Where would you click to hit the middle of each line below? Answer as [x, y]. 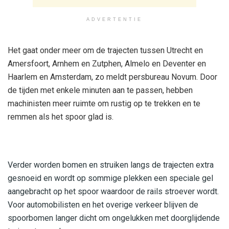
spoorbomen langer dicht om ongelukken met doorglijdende [114, 218]
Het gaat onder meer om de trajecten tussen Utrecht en [105, 50]
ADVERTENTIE [114, 19]
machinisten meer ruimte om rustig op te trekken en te [104, 103]
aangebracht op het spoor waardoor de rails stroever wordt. [113, 191]
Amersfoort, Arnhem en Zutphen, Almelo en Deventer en [107, 63]
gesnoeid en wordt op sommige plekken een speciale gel [110, 178]
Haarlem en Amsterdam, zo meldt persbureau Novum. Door [112, 77]
